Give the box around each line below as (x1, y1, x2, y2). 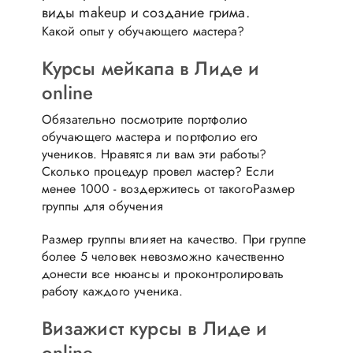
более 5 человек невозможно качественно (41, 247, 285, 266)
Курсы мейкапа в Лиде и (41, 54, 260, 82)
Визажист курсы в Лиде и (41, 314, 268, 342)
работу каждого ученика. (41, 281, 184, 300)
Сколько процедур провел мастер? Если (41, 162, 274, 180)
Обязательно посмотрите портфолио (41, 110, 248, 128)
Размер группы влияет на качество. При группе (41, 229, 307, 248)
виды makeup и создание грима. (41, 2, 250, 23)
